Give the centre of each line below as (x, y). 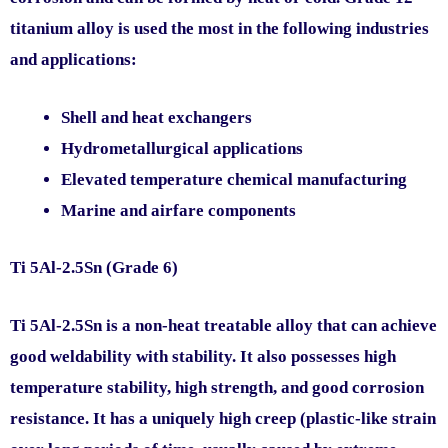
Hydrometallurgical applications (182, 149)
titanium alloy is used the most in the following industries (219, 28)
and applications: (73, 59)
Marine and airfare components (178, 211)
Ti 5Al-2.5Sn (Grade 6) (94, 267)
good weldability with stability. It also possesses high (203, 356)
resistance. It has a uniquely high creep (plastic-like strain (223, 418)
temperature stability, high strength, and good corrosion (217, 387)
